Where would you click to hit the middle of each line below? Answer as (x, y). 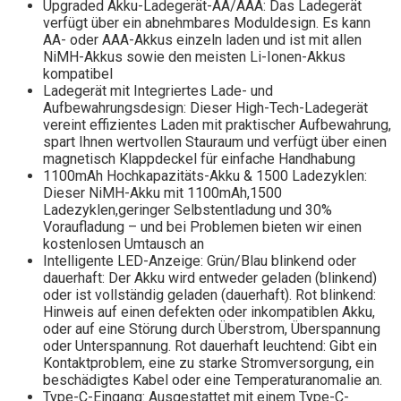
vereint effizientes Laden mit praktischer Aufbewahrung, (217, 125)
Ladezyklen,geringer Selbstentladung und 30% (188, 210)
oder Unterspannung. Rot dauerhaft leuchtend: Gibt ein (210, 346)
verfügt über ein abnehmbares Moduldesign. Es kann (207, 23)
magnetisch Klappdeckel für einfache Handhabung (199, 159)
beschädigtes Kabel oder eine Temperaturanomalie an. (213, 380)
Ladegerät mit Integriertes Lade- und (158, 91)
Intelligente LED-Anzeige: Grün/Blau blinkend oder (200, 261)
